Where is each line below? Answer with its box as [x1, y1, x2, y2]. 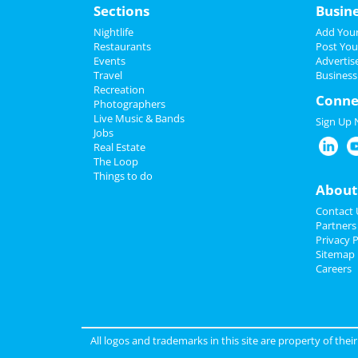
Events [93, 54, 125, 68]
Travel [93, 68, 122, 82]
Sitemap [315, 247, 355, 261]
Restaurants [93, 39, 151, 54]
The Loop [93, 154, 138, 169]
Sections [93, 2, 149, 20]
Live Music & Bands [93, 111, 185, 125]
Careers [315, 261, 352, 276]
